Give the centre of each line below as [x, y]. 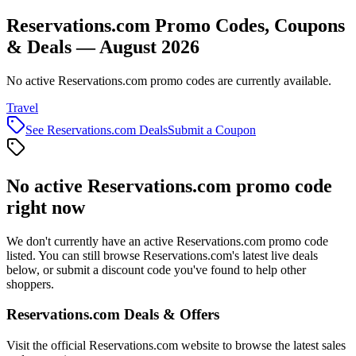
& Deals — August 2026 [103, 46]
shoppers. [30, 284]
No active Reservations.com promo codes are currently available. [169, 80]
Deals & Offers [170, 315]
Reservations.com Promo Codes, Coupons [176, 25]
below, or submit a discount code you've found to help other [156, 269]
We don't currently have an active [91, 241]
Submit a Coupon [212, 130]
